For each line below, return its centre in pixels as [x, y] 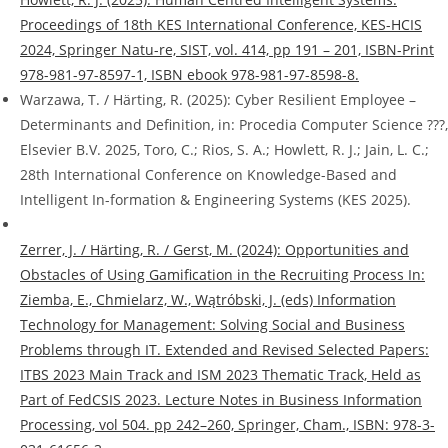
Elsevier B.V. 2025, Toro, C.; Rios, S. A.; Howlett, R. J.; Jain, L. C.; [224, 150]
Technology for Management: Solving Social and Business [212, 325]
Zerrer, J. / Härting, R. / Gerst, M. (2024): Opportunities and [214, 250]
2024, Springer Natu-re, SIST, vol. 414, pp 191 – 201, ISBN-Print [227, 50]
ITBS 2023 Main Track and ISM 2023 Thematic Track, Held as [220, 375]
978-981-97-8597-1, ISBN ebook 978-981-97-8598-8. [189, 75]
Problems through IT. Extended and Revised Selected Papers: [224, 350]
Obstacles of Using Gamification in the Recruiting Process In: [222, 275]
